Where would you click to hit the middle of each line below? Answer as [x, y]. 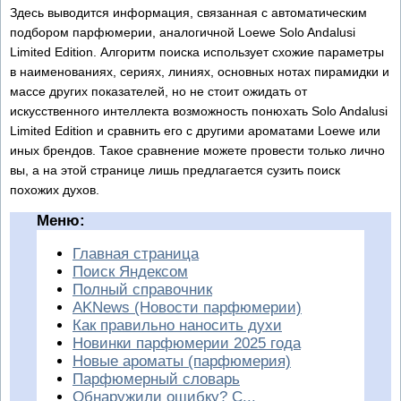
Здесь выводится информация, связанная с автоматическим [188, 12]
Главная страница [136, 253]
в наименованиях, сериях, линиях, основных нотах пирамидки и [200, 71]
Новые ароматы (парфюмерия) [182, 361]
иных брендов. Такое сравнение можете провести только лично [197, 150]
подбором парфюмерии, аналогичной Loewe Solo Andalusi [183, 32]
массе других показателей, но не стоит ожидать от [158, 91]
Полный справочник [142, 289]
